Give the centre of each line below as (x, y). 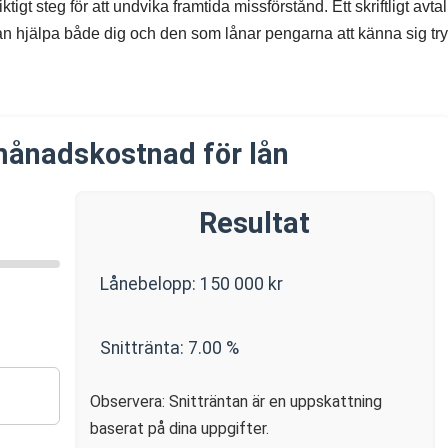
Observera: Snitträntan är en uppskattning (235, 401)
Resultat (255, 223)
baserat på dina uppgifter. (179, 428)
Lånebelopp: (149, 284)
